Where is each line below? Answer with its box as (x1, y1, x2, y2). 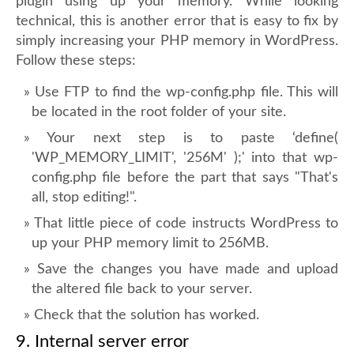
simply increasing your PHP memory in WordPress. (16, 34, 338, 48)
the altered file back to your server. (32, 282, 252, 296)
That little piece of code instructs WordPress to (34, 217, 338, 231)
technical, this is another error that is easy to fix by (16, 14, 338, 28)
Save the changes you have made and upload (36, 262, 338, 277)
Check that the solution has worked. (34, 308, 259, 322)
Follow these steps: (16, 54, 136, 68)
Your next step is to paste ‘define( (47, 131, 339, 145)
